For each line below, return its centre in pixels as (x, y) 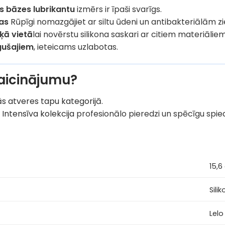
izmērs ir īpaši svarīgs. (119, 10)
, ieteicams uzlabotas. (76, 47)
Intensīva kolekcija (38, 114)
